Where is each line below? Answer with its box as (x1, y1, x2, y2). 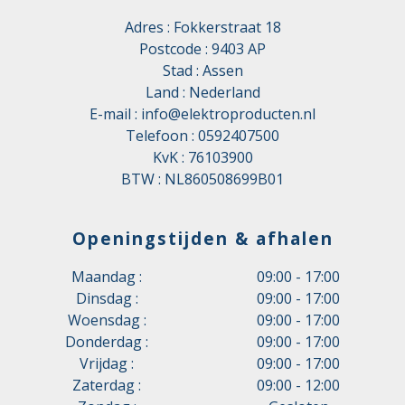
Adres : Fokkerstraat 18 (124, 16, 281, 37)
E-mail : (89, 103, 141, 124)
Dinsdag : (75, 288, 138, 309)
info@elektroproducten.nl (141, 103, 316, 124)
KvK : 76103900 (152, 146, 253, 167)
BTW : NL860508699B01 (121, 168, 284, 189)
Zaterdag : (72, 375, 141, 396)
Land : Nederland (145, 81, 260, 102)
